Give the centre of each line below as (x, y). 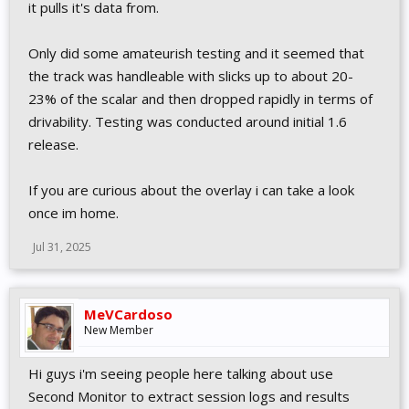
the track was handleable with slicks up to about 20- (191, 76)
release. (53, 144)
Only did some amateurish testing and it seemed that (196, 53)
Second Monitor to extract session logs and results (189, 396)
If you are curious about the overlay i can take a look (191, 190)
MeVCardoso (128, 314)
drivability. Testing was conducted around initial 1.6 (188, 121)
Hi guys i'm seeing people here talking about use (181, 373)
